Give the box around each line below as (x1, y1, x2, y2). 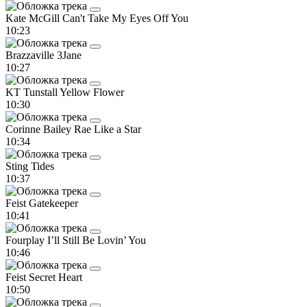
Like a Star (94, 123, 141, 135)
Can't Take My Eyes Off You (62, 12, 188, 24)
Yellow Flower (60, 86, 124, 98)
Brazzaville (5, 49, 57, 61)
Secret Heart (29, 271, 82, 283)
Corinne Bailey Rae (5, 123, 94, 135)
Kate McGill (5, 12, 62, 24)
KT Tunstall (5, 86, 60, 98)
